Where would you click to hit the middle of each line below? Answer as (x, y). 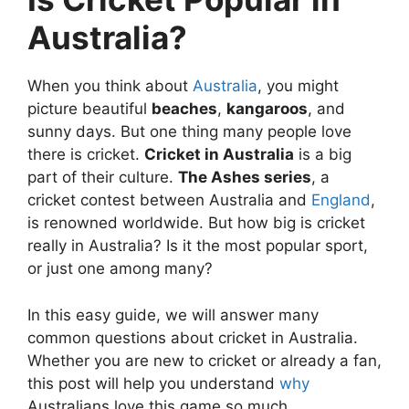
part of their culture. (103, 178)
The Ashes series (245, 178)
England (341, 200)
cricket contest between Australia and (169, 200)
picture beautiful (89, 109)
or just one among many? (120, 269)
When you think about (110, 86)
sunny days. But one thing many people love (189, 132)
